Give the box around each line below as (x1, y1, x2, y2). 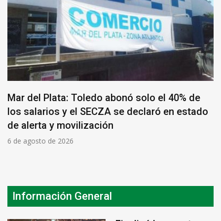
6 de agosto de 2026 (7, 136, 74, 146)
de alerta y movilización (7, 119, 113, 131)
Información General (12, 189, 112, 202)
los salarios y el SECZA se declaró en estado (7, 105, 208, 117)
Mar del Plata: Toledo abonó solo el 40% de (7, 91, 200, 104)
